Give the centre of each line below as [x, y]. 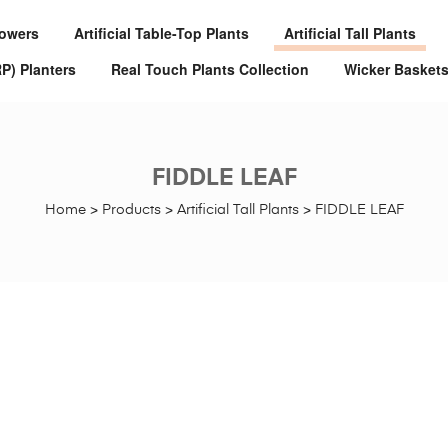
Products [131, 209]
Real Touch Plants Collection [209, 69]
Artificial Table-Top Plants [161, 33]
